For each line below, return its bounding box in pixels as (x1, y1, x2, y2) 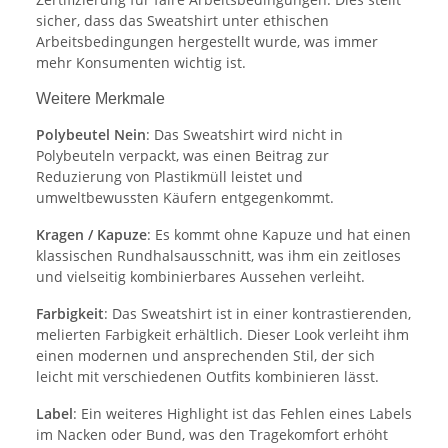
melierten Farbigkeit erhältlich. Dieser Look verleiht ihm (36, 324, 409, 344)
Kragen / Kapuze (36, 224, 147, 244)
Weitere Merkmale (36, 89, 165, 107)
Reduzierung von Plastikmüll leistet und (36, 166, 303, 186)
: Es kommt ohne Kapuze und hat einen (147, 224, 411, 244)
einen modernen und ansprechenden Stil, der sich (36, 345, 375, 365)
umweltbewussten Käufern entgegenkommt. (36, 187, 334, 207)
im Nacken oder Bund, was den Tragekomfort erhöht (36, 424, 388, 444)
